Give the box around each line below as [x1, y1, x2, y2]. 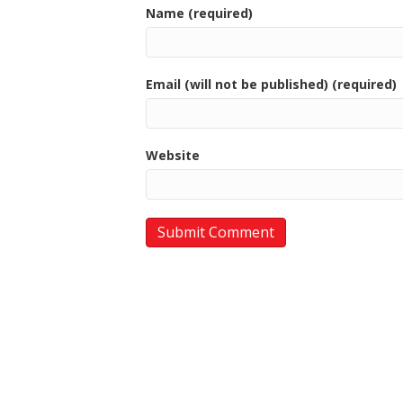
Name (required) [146, 4, 253, 22]
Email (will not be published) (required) [146, 75, 397, 93]
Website [146, 146, 200, 164]
